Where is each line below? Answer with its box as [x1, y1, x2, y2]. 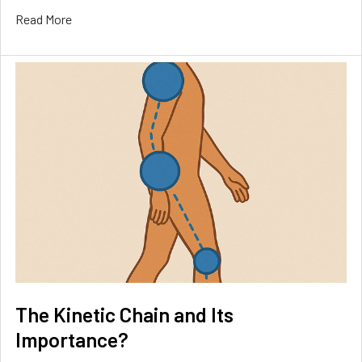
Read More [15, 11, 72, 27]
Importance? [15, 327, 128, 352]
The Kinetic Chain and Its [15, 302, 234, 327]
